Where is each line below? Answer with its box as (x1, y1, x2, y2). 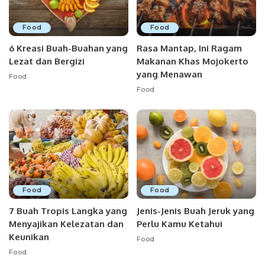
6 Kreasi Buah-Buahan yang (9, 42, 128, 54)
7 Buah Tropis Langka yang (9, 205, 127, 217)
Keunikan (9, 231, 49, 243)
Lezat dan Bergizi (9, 55, 85, 67)
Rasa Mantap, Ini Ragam (137, 42, 242, 54)
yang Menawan (137, 68, 202, 80)
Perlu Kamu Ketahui (137, 218, 222, 230)
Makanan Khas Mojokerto (137, 55, 248, 67)
